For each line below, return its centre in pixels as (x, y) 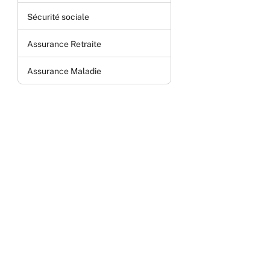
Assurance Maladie (64, 71)
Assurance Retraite (64, 44)
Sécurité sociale (58, 17)
